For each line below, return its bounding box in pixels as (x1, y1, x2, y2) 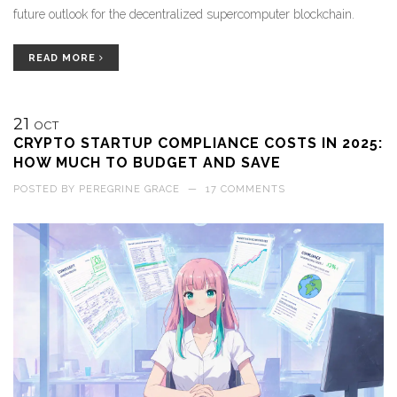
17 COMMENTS (206, 183, 285, 196)
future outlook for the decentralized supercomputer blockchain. (13, 7, 354, 22)
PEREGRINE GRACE (79, 183, 180, 196)
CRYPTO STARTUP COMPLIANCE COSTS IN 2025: (13, 135, 383, 152)
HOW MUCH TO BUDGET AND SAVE (13, 154, 281, 172)
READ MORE (28, 52, 99, 65)
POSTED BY (13, 183, 79, 196)
